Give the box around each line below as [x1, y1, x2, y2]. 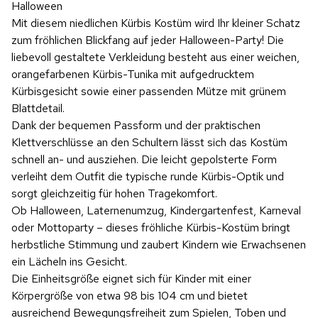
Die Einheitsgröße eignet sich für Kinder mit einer [11, 270, 251, 286]
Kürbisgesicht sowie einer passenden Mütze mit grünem [11, 83, 286, 99]
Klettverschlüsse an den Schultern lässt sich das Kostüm [11, 134, 287, 150]
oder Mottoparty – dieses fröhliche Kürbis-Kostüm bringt [11, 219, 290, 235]
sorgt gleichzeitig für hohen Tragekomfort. [11, 185, 217, 201]
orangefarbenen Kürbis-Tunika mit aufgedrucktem [11, 66, 254, 82]
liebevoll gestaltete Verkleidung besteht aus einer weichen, [11, 49, 300, 65]
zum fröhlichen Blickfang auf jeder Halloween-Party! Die [11, 32, 284, 48]
